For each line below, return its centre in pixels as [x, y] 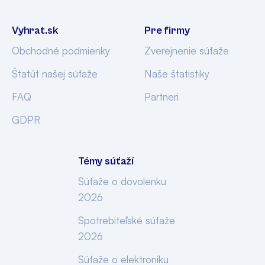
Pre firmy [167, 30]
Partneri [161, 97]
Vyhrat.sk [35, 30]
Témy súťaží [106, 161]
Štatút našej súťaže [55, 74]
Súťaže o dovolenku [122, 181]
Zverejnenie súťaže [187, 51]
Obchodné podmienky [61, 51]
